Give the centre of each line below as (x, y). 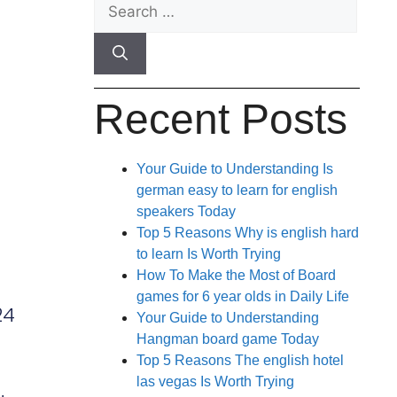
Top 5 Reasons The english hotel (240, 360)
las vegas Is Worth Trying (215, 381)
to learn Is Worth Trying (209, 253)
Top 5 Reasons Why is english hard (248, 232)
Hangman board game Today (228, 339)
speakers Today (186, 211)
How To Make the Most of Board (236, 275)
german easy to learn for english (237, 190)
